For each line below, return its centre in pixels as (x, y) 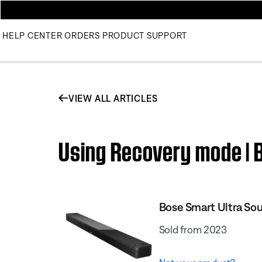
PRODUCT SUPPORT (144, 35)
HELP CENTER (32, 35)
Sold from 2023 (193, 230)
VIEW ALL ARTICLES (113, 98)
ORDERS (82, 35)
